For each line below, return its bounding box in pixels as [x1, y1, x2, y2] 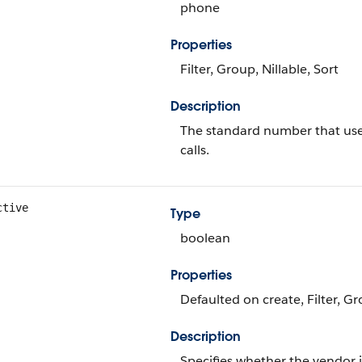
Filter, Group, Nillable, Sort [180, 61, 339, 78]
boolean [180, 229, 230, 246]
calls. [180, 141, 209, 158]
